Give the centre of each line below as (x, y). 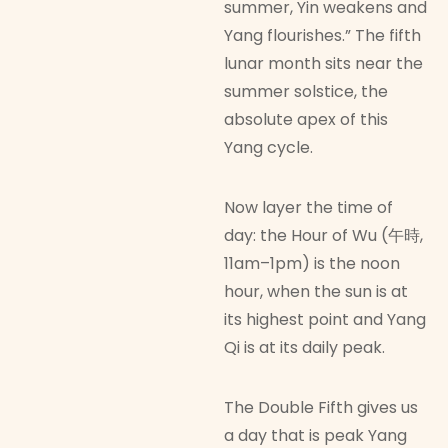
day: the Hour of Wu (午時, (323, 236)
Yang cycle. (268, 148)
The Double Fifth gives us (321, 408)
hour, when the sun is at (316, 292)
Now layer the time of (308, 208)
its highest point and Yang (325, 320)
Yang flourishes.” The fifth (322, 36)
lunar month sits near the (323, 64)
